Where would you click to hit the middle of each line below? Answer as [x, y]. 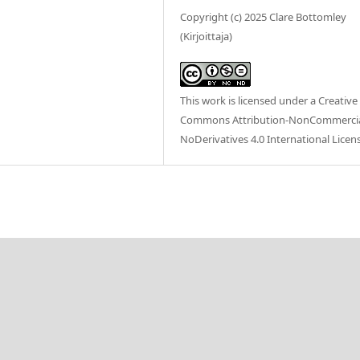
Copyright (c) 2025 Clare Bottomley [264, 16]
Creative [338, 100]
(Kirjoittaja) [207, 36]
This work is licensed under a [250, 100]
